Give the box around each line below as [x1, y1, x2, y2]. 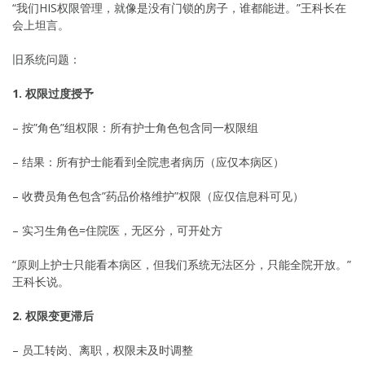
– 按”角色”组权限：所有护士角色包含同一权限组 [12, 119, 258, 135]
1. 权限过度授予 [12, 85, 94, 101]
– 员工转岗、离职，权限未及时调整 [12, 341, 193, 358]
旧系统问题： [12, 51, 81, 67]
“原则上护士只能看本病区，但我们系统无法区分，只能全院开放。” [12, 256, 351, 272]
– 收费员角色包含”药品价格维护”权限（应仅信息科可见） [12, 187, 304, 204]
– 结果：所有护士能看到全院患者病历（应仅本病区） [12, 153, 284, 169]
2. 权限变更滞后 [12, 307, 94, 323]
